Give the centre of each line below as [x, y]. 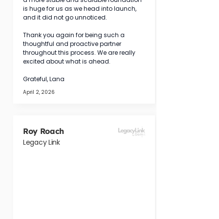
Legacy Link [42, 142]
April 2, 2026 [39, 92]
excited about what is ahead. [67, 61]
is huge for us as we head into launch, [80, 9]
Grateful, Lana [44, 79]
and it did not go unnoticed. [65, 17]
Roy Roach [44, 131]
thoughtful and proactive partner [73, 44]
